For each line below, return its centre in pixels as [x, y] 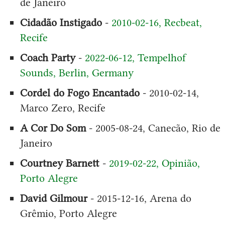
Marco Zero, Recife [63, 107]
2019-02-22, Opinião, [154, 163]
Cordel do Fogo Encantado [80, 92]
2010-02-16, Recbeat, [156, 22]
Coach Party [47, 57]
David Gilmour [53, 198]
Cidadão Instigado [61, 22]
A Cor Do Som [53, 128]
